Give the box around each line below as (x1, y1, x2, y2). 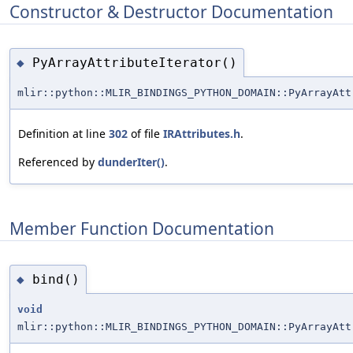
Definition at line (18, 126, 109, 142)
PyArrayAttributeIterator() (32, 54, 237, 70)
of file (128, 126, 163, 142)
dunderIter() (98, 154, 165, 170)
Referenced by (18, 154, 98, 170)
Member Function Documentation (9, 217, 274, 240)
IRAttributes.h (163, 126, 240, 142)
